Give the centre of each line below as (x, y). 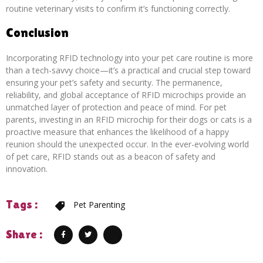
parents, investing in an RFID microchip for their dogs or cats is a (129, 120)
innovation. (27, 169)
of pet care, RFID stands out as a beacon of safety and (111, 157)
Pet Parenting (99, 205)
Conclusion (37, 33)
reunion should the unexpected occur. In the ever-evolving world (127, 144)
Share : (24, 235)
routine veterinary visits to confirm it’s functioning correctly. (118, 8)
